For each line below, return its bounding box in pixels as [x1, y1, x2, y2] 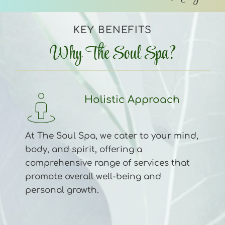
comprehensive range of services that [25, 158, 190, 168]
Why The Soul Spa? [49, 40, 176, 68]
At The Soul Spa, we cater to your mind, [25, 131, 198, 141]
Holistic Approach [84, 93, 183, 105]
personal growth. [25, 185, 99, 195]
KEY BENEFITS [73, 24, 152, 35]
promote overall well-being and [25, 171, 161, 181]
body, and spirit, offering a [25, 144, 142, 154]
